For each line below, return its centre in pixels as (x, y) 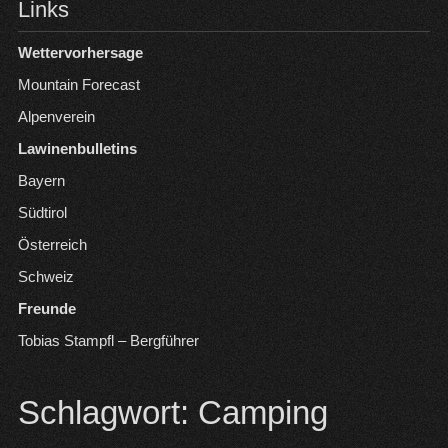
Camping (262, 412)
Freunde (46, 308)
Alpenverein (56, 116)
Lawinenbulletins (77, 148)
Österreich (52, 244)
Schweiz (45, 276)
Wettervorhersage (80, 52)
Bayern (41, 180)
